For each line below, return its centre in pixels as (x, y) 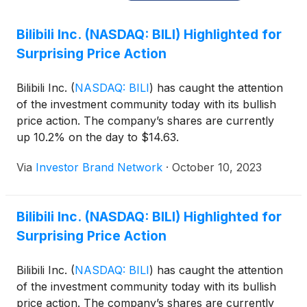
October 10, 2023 (217, 167)
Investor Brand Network (99, 167)
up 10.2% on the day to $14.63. (98, 137)
